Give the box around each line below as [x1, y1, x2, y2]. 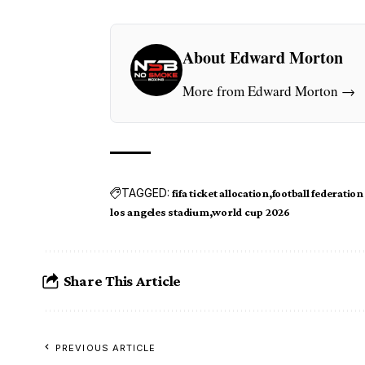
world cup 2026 [212, 204, 290, 218]
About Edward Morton [182, 45, 344, 69]
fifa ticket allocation [172, 186, 269, 200]
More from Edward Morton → [182, 81, 356, 100]
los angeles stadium [110, 204, 209, 218]
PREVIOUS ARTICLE [55, 341, 156, 354]
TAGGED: [121, 186, 170, 200]
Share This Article [63, 272, 182, 290]
